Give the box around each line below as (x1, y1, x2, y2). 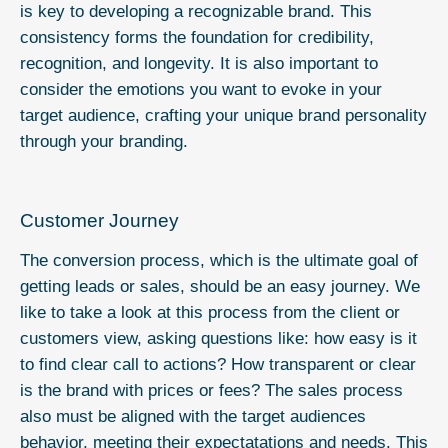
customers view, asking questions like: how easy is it (20, 329, 417, 349)
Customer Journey (20, 210, 179, 232)
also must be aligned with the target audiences (20, 407, 366, 427)
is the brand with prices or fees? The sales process (20, 381, 403, 401)
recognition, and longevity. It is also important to (20, 54, 378, 74)
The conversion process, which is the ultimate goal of (20, 251, 418, 271)
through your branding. (20, 132, 188, 152)
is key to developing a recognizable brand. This (20, 2, 372, 22)
